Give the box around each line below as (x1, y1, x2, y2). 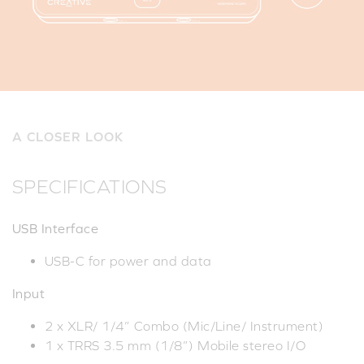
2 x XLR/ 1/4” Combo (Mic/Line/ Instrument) (45, 318, 324, 333)
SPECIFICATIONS (12, 175, 167, 197)
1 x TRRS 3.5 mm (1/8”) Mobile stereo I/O (45, 337, 306, 353)
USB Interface (12, 220, 99, 236)
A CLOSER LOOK (12, 128, 123, 144)
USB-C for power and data (45, 253, 212, 268)
